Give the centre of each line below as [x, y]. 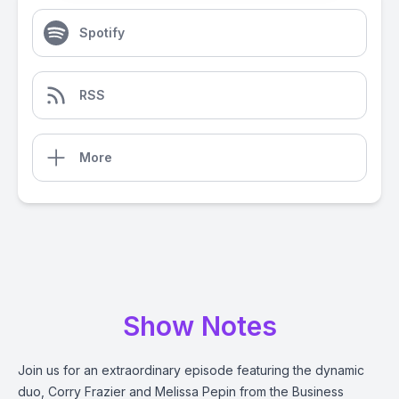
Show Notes [199, 326]
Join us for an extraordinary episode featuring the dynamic [191, 370]
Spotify [102, 33]
